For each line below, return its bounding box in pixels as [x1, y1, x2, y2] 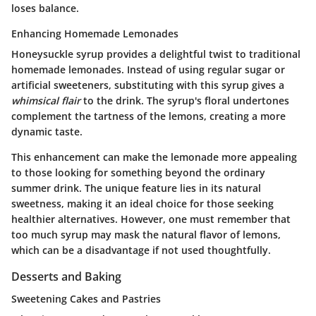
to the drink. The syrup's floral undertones [80, 93, 289, 107]
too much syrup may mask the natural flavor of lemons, [11, 227, 281, 241]
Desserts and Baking [11, 268, 121, 284]
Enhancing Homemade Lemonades [11, 26, 178, 40]
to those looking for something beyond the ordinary [11, 165, 265, 179]
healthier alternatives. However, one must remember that [11, 212, 291, 226]
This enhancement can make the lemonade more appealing [11, 150, 297, 164]
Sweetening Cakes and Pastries [11, 291, 161, 305]
